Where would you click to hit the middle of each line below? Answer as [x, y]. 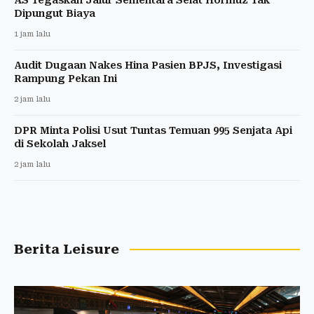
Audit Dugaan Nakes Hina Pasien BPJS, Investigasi [148, 65]
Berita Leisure [67, 249]
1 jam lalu [32, 34]
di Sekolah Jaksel [60, 143]
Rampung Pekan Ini [66, 78]
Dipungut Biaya [55, 13]
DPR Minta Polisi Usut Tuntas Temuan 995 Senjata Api [153, 130]
